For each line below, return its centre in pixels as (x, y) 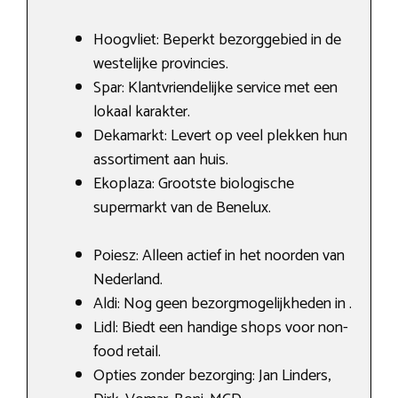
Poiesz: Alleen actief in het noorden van (219, 255)
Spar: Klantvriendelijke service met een (215, 88)
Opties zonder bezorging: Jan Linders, (212, 375)
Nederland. (128, 279)
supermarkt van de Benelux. (182, 207)
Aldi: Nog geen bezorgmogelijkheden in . (223, 303)
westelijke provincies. (161, 64)
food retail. (127, 351)
